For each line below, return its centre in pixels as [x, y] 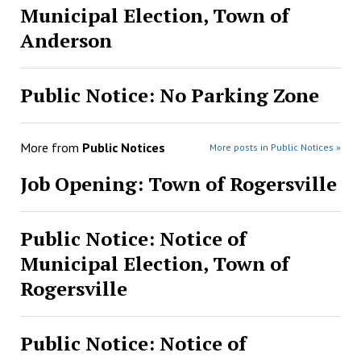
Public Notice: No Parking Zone [169, 95]
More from [51, 147]
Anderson [66, 40]
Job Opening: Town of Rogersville [178, 184]
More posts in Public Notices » [276, 147]
